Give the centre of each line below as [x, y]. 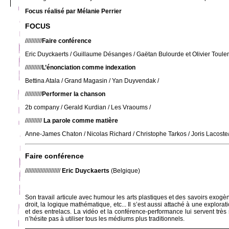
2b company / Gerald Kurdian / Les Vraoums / [88, 108]
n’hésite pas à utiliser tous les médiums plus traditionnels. [105, 219]
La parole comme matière [80, 121]
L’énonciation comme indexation [89, 68]
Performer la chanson [74, 94]
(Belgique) [125, 171]
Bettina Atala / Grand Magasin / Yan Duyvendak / [92, 81]
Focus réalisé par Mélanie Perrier [73, 11]
